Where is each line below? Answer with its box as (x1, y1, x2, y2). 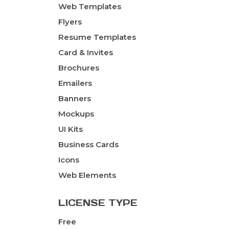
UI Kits (58, 124, 83, 134)
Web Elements (58, 170, 116, 180)
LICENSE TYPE (58, 197, 138, 209)
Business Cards (58, 140, 119, 150)
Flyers (58, 17, 82, 27)
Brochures (58, 63, 99, 73)
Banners (58, 94, 91, 104)
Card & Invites (58, 48, 113, 58)
